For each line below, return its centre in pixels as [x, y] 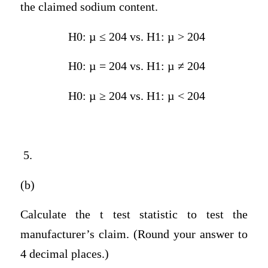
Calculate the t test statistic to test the [134, 215]
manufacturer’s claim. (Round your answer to [134, 234]
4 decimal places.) [64, 254]
